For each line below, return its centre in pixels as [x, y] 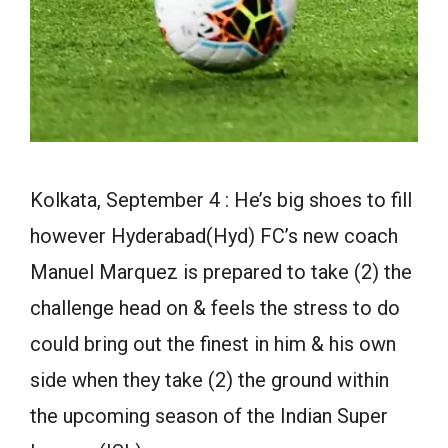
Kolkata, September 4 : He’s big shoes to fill [221, 200]
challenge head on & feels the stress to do [215, 308]
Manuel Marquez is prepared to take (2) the [221, 272]
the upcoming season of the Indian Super [209, 416]
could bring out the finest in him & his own [213, 344]
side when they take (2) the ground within [209, 380]
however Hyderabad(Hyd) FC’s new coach [214, 236]
